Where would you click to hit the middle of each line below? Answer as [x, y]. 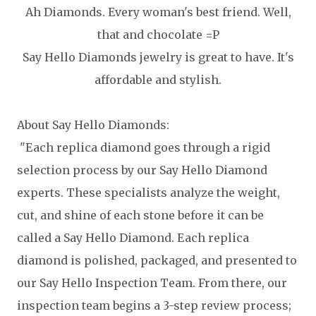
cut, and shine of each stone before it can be [140, 215]
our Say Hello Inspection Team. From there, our [152, 283]
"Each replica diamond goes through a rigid [144, 147]
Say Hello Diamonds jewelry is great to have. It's [158, 57]
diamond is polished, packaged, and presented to [157, 260]
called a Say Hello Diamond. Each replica [133, 238]
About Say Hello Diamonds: [93, 125]
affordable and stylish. [158, 80]
